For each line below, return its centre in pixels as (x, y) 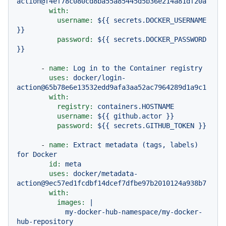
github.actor (138, 116)
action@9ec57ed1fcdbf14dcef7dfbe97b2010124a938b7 (111, 183)
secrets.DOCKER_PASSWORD (160, 40)
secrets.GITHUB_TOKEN (154, 126)
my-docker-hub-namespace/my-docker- (41, 212)
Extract (87, 145)
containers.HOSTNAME (136, 107)
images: (71, 203)
